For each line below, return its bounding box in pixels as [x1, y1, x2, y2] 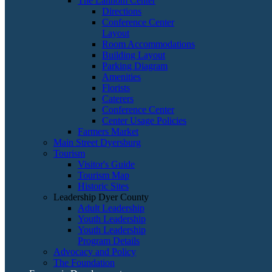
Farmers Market [78, 126, 138, 137]
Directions [102, 6, 141, 16]
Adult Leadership [78, 203, 144, 213]
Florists [102, 83, 130, 93]
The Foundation [53, 257, 115, 268]
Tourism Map [78, 170, 129, 180]
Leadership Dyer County [53, 192, 149, 202]
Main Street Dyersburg [53, 137, 141, 148]
